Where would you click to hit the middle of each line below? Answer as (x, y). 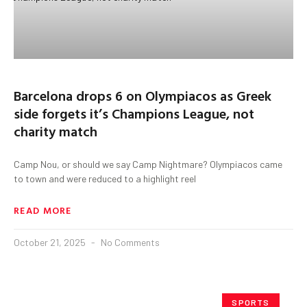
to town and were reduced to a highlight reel (105, 178)
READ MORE (43, 210)
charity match (56, 131)
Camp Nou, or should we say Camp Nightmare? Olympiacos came (148, 164)
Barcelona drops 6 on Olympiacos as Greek (143, 95)
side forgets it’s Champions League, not (134, 113)
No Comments (129, 242)
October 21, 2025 (51, 242)
